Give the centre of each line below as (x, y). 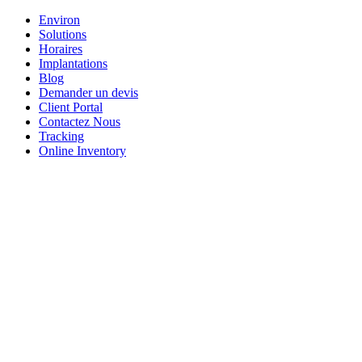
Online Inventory (82, 151)
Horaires (61, 49)
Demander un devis (88, 93)
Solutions (63, 34)
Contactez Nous (80, 122)
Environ (59, 20)
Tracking (61, 136)
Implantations (73, 63)
